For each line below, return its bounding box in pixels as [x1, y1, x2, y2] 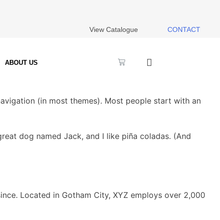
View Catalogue [89, 26, 138, 33]
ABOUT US [4, 58, 38, 66]
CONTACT [167, 26, 200, 33]
